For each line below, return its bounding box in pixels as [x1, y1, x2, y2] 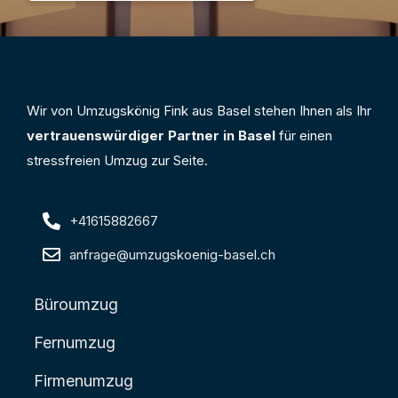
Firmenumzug [34, 370, 133, 390]
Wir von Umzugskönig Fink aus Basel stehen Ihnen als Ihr [27, 101, 371, 119]
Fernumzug [34, 332, 115, 352]
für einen [275, 126, 332, 144]
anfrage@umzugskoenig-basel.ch [69, 245, 275, 263]
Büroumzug [34, 294, 118, 314]
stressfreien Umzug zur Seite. [27, 151, 208, 169]
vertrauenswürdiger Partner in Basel [27, 126, 275, 144]
